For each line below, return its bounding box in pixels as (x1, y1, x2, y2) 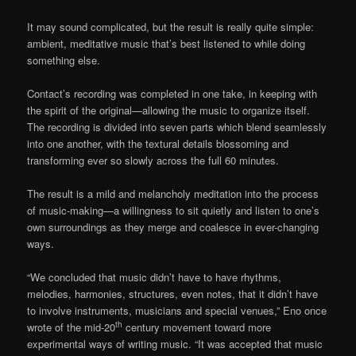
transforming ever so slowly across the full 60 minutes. (27, 152, 280, 168)
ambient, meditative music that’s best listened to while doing (27, 35, 306, 51)
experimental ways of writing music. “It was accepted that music (27, 336, 323, 352)
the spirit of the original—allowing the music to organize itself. (27, 102, 311, 118)
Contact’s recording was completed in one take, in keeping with (27, 85, 318, 101)
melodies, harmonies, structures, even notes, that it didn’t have (27, 286, 319, 302)
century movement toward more (122, 319, 272, 335)
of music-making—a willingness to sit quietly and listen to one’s (27, 203, 320, 219)
